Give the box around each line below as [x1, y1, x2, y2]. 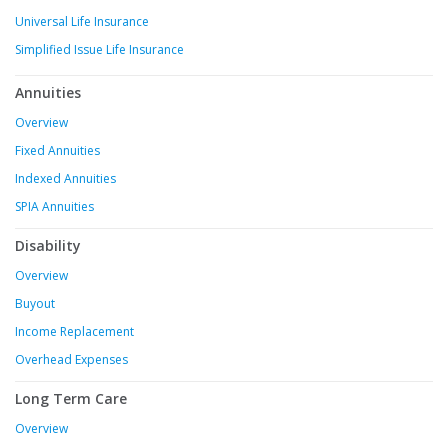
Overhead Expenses [15, 351, 128, 369]
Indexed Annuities [15, 170, 116, 188]
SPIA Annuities [15, 198, 94, 216]
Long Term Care [15, 389, 127, 409]
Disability [15, 236, 81, 256]
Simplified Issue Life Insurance [15, 41, 184, 59]
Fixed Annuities [15, 142, 100, 160]
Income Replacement [15, 323, 134, 341]
